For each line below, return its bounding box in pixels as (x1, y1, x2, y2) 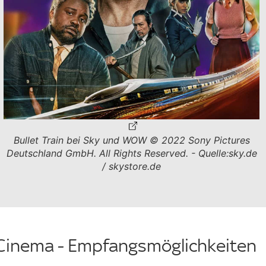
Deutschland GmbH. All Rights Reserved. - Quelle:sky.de (6, 147, 257, 159)
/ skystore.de (102, 160, 161, 172)
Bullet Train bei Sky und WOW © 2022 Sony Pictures (13, 134, 250, 146)
